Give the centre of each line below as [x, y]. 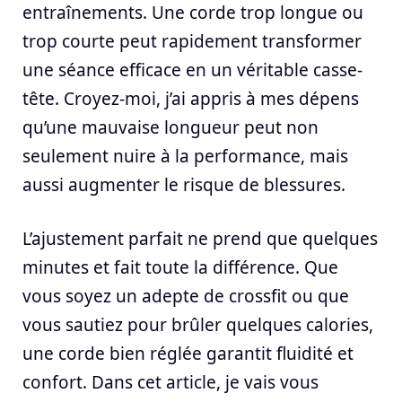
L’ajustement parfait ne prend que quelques [200, 239]
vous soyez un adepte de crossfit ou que [186, 297]
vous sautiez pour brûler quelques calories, [198, 325]
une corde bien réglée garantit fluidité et [188, 354]
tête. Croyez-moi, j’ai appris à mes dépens [191, 98]
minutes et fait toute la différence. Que [180, 268]
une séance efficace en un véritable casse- [192, 70]
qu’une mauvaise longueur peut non [170, 127]
